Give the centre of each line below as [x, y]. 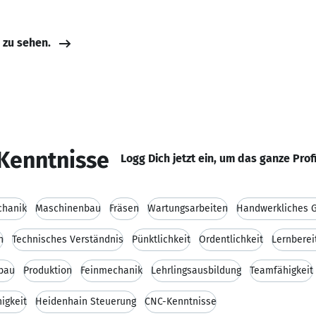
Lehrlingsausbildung [196, 271]
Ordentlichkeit [231, 239]
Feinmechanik [111, 271]
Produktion [48, 271]
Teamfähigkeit [281, 271]
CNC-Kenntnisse [181, 302]
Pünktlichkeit [161, 239]
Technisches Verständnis [68, 239]
